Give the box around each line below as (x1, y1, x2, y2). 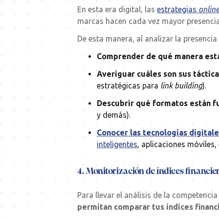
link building (160, 81, 202, 90)
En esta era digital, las (77, 5, 157, 14)
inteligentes (97, 140, 137, 149)
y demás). (97, 110, 131, 120)
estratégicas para (97, 81, 160, 90)
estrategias (157, 5, 198, 14)
